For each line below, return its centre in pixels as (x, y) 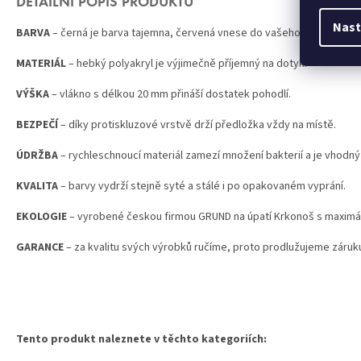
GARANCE (40, 248)
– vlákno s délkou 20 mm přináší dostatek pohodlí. (171, 95)
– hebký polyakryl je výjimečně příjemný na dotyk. (187, 64)
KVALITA (37, 187)
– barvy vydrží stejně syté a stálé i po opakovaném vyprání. (202, 187)
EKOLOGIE (41, 217)
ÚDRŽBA (37, 156)
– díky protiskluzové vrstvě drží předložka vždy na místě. (197, 125)
